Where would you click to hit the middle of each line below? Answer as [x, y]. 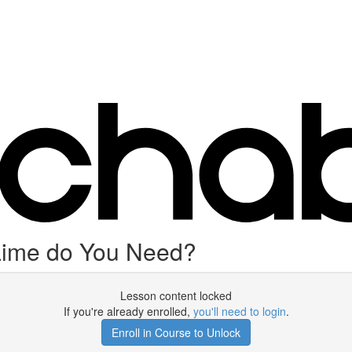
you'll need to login [239, 311]
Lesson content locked [176, 295]
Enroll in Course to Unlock [176, 332]
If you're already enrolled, [128, 311]
